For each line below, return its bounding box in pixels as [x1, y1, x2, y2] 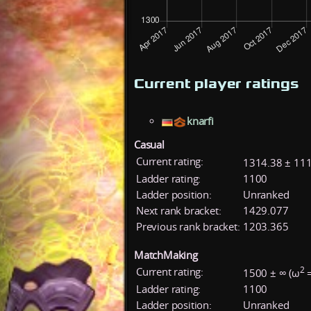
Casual [134, 137, 165, 151]
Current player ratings [134, 74, 299, 92]
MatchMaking [134, 248, 198, 262]
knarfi [187, 115, 214, 128]
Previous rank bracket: [136, 219, 240, 233]
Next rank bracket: [136, 203, 221, 217]
